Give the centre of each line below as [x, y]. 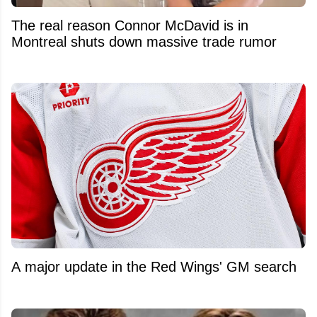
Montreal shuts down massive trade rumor [144, 41]
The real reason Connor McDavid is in [130, 25]
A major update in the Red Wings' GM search [154, 267]
